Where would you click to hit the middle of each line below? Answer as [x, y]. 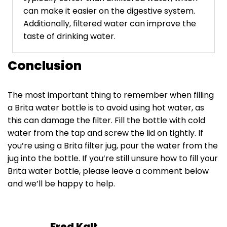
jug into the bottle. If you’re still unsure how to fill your [113, 159]
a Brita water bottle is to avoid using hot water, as [106, 108]
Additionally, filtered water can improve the [110, 24]
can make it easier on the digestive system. [109, 11]
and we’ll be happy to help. [61, 184]
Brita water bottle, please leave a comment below [108, 171]
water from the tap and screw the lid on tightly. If [105, 133]
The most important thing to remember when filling [111, 95]
